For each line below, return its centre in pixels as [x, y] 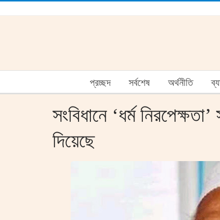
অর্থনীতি [180, 82]
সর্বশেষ [139, 82]
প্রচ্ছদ [100, 82]
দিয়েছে [74, 140]
